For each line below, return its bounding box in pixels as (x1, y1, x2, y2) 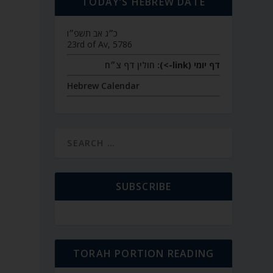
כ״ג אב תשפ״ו (67, 27, 118, 39)
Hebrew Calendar (67, 80, 140, 91)
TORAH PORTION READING (73, 247, 214, 260)
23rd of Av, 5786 (67, 38, 133, 50)
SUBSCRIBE (115, 180, 172, 193)
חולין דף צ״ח (104, 59, 155, 71)
